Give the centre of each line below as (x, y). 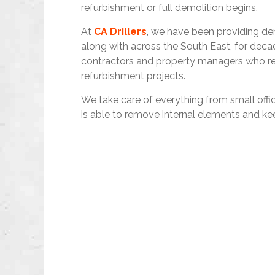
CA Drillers (120, 32)
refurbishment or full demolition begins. (169, 8)
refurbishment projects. (133, 76)
